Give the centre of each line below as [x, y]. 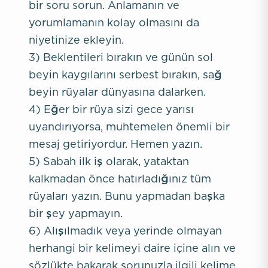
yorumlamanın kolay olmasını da [114, 22]
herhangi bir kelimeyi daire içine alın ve [132, 248]
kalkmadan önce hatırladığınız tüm [120, 179]
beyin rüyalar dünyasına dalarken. [117, 92]
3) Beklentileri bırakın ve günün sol [121, 57]
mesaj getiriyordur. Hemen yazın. [115, 144]
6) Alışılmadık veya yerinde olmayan [125, 231]
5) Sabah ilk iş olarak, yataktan [109, 161]
